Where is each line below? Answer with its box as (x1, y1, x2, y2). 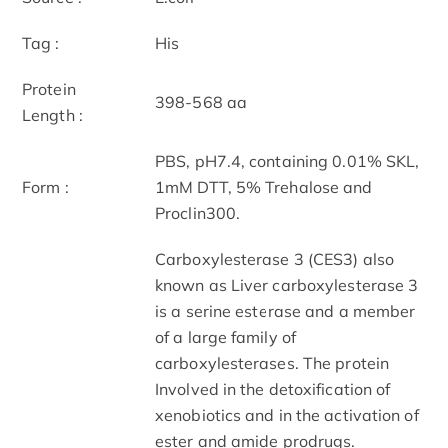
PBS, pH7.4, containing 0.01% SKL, (155, 150, 420, 171)
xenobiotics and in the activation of (155, 404, 419, 425)
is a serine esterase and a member (155, 300, 416, 321)
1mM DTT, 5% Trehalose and (155, 176, 373, 197)
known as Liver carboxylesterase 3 (155, 274, 419, 295)
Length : (22, 104, 83, 125)
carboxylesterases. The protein (155, 352, 390, 373)
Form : (22, 176, 69, 197)
